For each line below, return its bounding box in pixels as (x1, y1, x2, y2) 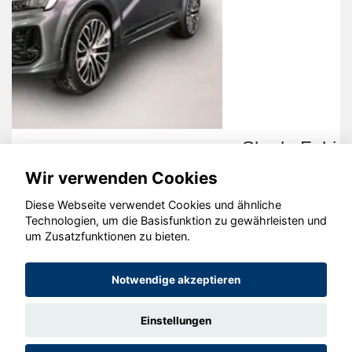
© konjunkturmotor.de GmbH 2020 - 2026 (62, 230, 290, 244)
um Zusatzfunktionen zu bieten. (25, 229, 190, 244)
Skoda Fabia (31, 137, 136, 159)
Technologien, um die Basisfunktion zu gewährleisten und (25, 214, 327, 228)
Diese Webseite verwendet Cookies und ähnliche (25, 198, 281, 212)
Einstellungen (141, 313, 211, 327)
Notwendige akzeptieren (112, 273, 240, 287)
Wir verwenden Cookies (25, 167, 218, 188)
